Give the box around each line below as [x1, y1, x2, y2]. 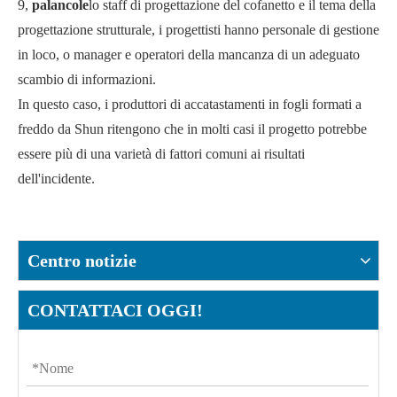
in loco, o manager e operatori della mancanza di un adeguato [18, 47, 360, 63]
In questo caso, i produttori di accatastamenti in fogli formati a [18, 97, 362, 113]
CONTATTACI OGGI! [27, 300, 203, 321]
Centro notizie [27, 251, 136, 271]
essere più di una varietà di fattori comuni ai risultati [18, 146, 305, 162]
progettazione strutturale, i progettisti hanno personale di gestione [18, 22, 379, 38]
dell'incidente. [18, 171, 95, 187]
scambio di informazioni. [18, 72, 156, 88]
